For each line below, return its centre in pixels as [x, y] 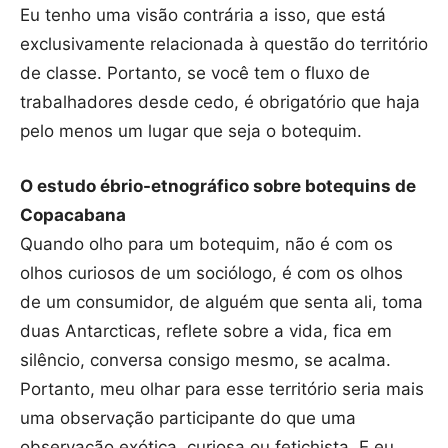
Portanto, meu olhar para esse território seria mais [222, 388]
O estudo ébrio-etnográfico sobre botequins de [218, 185]
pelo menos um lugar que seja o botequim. [191, 130]
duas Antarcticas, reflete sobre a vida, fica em [206, 330]
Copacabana [73, 214]
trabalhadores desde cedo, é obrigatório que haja [220, 101]
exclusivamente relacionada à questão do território [224, 43]
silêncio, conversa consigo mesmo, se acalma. [205, 359]
